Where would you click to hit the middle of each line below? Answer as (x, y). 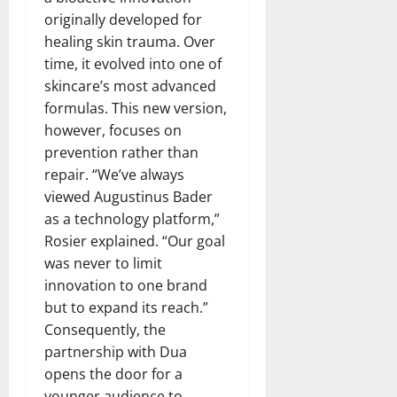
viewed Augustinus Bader (128, 196)
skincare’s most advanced (130, 86)
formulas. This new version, (136, 108)
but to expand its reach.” (126, 307)
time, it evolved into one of (133, 63)
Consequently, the (105, 329)
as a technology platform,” (132, 218)
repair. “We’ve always (114, 174)
